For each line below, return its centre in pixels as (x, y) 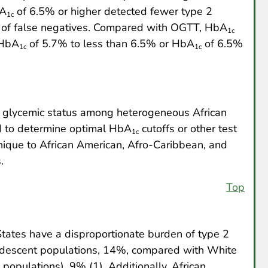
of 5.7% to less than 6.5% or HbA (110, 44)
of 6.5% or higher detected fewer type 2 (113, 12)
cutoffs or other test (188, 129)
